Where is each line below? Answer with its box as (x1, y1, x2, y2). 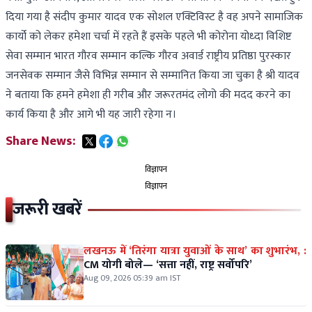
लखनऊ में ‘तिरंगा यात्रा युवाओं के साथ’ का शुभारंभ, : (84, 242, 306, 261)
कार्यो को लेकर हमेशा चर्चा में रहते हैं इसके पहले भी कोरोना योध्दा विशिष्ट (6, 27, 292, 47)
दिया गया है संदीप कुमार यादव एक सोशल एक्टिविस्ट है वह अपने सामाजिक (6, 8, 303, 27)
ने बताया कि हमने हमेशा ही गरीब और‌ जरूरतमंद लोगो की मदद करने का (6, 86, 290, 105)
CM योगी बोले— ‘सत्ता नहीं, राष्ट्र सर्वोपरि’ (84, 256, 252, 275)
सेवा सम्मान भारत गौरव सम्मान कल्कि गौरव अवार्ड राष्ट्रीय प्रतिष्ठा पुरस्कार (6, 47, 291, 66)
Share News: (6, 131, 75, 153)
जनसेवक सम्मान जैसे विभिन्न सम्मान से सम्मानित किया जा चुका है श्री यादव (6, 66, 299, 86)
